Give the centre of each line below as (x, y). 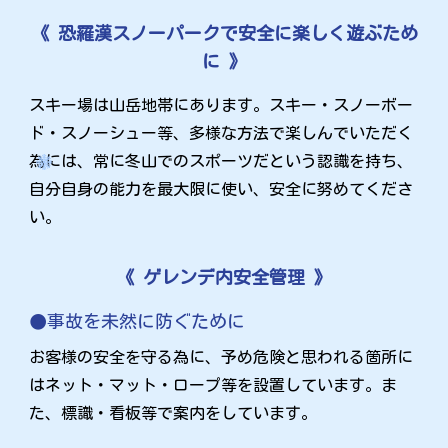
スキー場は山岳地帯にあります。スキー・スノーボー (221, 104)
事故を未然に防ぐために (146, 320)
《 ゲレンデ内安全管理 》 (224, 276)
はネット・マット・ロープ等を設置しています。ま (213, 384)
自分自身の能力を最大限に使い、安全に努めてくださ (221, 188)
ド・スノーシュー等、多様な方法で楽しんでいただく (221, 132)
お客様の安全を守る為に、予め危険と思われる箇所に (221, 356)
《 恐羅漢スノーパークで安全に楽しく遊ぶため (224, 32)
